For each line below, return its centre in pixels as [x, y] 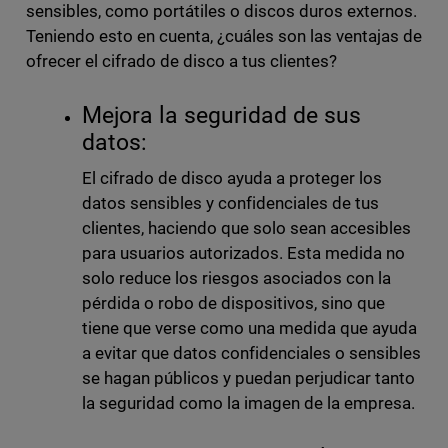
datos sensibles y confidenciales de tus [230, 203]
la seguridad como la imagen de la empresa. [250, 403]
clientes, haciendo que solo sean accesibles [246, 228]
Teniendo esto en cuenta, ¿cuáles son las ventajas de [224, 36]
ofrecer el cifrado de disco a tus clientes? [181, 61]
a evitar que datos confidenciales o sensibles [251, 353]
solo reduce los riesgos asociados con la [236, 278]
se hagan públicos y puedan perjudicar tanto [248, 378]
